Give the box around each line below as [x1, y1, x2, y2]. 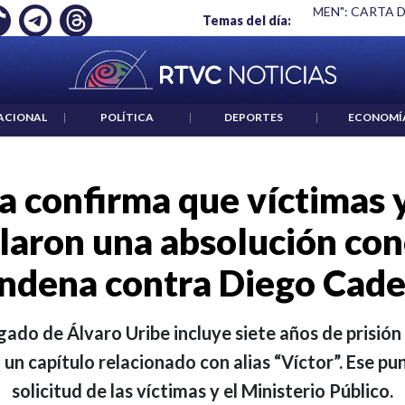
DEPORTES [223, 110, 283, 125]
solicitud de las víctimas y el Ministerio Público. [11, 380, 393, 402]
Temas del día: [202, 13, 291, 28]
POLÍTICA [100, 110, 155, 125]
